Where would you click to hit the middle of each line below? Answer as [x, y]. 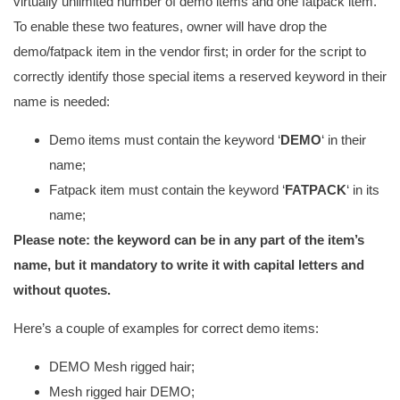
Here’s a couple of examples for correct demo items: [166, 328]
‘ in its [363, 190]
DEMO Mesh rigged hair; [122, 367]
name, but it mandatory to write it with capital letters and [189, 265]
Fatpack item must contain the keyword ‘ [167, 190]
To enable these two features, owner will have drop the [170, 26]
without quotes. [62, 290]
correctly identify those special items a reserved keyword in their [200, 76]
